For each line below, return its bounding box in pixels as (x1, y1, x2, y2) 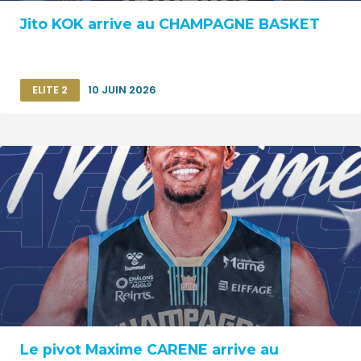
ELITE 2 (32, 83, 68, 98)
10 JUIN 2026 (88, 83, 156, 98)
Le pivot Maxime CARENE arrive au (20, 341, 279, 359)
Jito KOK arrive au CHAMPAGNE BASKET (20, 15, 320, 33)
